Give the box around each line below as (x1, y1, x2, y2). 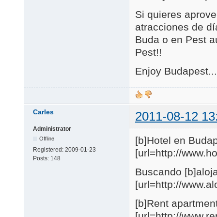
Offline (39, 135, 55, 141)
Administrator (33, 125, 71, 132)
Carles (33, 108, 54, 116)
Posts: (33, 155, 50, 162)
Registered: (33, 146, 65, 153)
